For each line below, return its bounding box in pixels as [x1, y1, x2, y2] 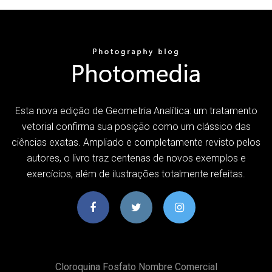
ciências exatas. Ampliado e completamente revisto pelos [12, 136, 260, 148]
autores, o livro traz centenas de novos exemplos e [26, 152, 246, 164]
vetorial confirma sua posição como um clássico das [21, 120, 251, 132]
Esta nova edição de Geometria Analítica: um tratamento [15, 104, 257, 117]
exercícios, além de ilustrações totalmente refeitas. [27, 168, 245, 180]
